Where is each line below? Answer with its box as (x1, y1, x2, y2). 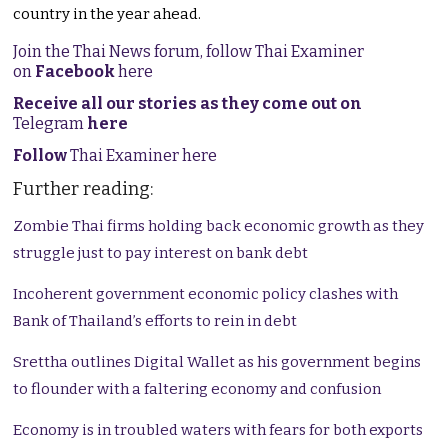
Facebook (35, 62, 116, 82)
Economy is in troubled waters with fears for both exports (13, 421, 424, 440)
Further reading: (13, 178, 154, 201)
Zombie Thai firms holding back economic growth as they (13, 217, 425, 236)
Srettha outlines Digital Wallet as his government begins (13, 353, 422, 372)
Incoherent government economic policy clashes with (13, 285, 399, 304)
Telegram (13, 114, 88, 134)
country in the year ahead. (13, 5, 202, 24)
